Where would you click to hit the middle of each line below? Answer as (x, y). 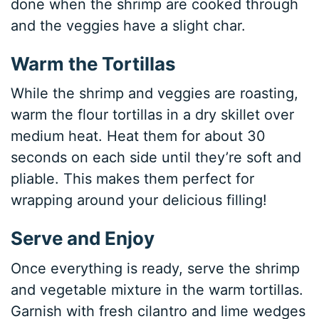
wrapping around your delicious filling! (139, 200)
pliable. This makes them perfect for (133, 179)
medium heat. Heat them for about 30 (138, 136)
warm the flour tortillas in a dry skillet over (153, 115)
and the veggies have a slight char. (129, 25)
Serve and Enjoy (83, 239)
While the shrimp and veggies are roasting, (155, 94)
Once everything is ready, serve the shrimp (156, 269)
